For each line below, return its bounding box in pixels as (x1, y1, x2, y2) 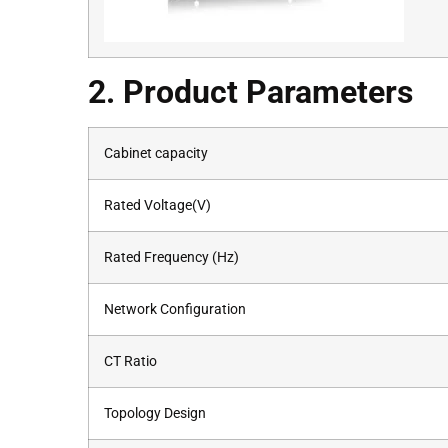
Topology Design (104, 404, 206, 422)
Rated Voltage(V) (104, 196, 211, 214)
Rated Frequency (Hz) (104, 248, 239, 266)
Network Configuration (104, 300, 246, 318)
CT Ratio (104, 352, 157, 370)
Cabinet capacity (104, 144, 208, 162)
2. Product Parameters (88, 72, 413, 111)
